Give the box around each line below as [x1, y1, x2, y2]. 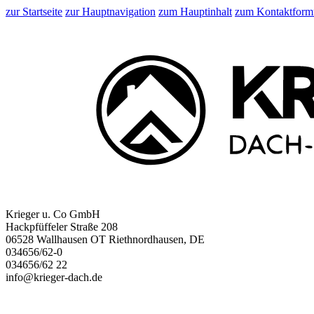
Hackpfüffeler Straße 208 [6, 220, 118, 233]
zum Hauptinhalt [158, 6, 232, 18]
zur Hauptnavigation [65, 6, 156, 18]
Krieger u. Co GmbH [6, 207, 100, 220]
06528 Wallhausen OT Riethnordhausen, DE [6, 233, 205, 245]
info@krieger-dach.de [6, 271, 102, 283]
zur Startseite [6, 6, 62, 18]
